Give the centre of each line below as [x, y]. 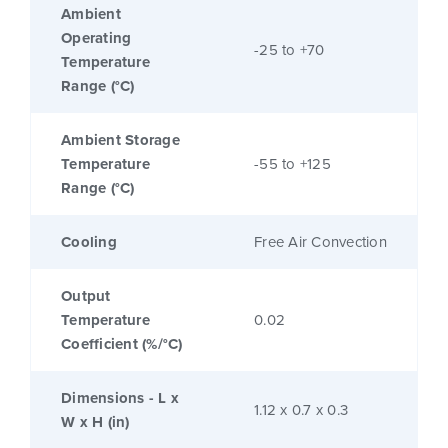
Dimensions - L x [120, 398]
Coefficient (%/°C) [122, 344]
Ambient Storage [120, 140]
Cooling [89, 242]
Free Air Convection [320, 242]
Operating [96, 38]
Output [86, 296]
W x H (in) [95, 422]
